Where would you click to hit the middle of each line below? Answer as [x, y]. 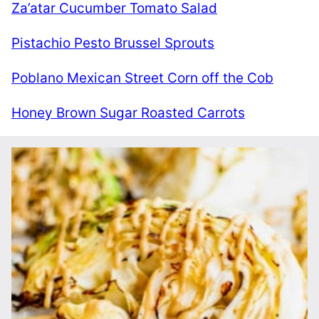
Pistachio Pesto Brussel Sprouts [113, 43]
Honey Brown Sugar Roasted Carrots [128, 113]
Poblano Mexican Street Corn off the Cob [142, 78]
